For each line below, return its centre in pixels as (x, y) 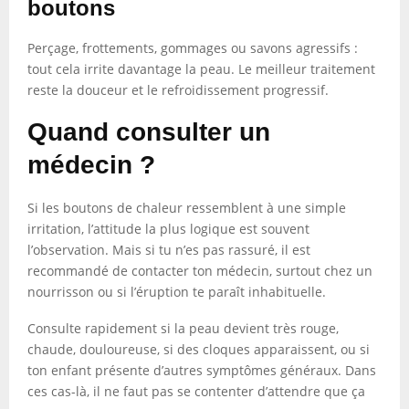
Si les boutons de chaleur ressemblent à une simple (187, 208)
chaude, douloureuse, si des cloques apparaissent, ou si (199, 349)
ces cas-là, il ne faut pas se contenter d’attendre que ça (196, 391)
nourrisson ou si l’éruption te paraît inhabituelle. (177, 292)
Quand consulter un (149, 132)
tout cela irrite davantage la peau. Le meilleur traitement (201, 69)
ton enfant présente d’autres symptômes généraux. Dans (202, 370)
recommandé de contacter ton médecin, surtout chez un (200, 271)
